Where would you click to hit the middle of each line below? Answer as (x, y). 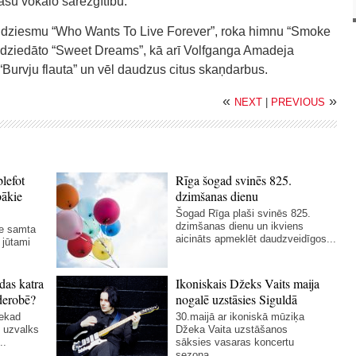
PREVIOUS (298, 102)
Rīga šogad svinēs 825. (234, 180)
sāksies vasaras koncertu (235, 342)
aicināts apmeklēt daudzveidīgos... (256, 239)
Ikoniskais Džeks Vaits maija (248, 283)
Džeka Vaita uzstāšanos (232, 329)
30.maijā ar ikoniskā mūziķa (240, 317)
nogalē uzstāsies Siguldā (237, 299)
